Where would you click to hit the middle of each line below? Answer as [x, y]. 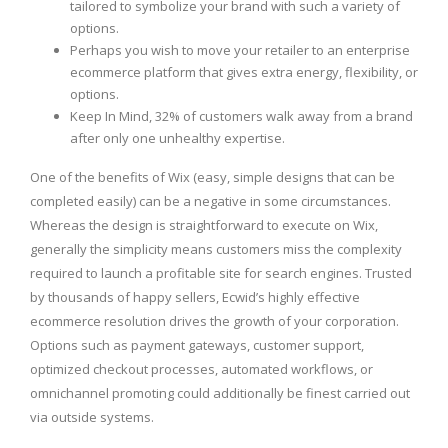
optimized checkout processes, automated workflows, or [201, 369]
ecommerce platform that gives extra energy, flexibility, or [244, 72]
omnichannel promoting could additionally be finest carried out [220, 393]
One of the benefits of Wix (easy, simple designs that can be [212, 177]
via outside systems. [92, 417]
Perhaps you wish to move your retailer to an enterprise [240, 50]
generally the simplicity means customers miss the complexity [216, 249]
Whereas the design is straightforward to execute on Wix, [204, 225]
